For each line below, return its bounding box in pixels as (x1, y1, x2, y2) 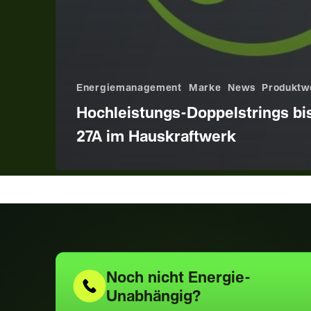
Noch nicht (106, 271, 189, 286)
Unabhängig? (106, 289, 201, 305)
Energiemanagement (76, 83, 182, 93)
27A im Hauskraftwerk (76, 130, 236, 145)
